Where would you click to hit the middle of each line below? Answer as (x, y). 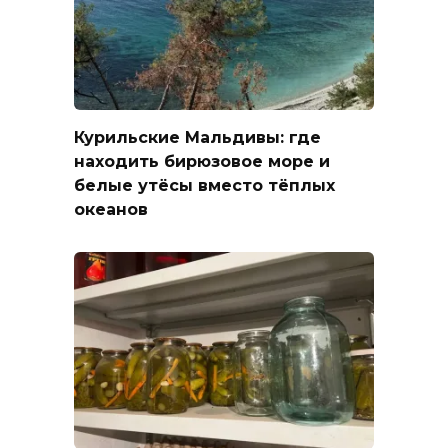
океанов (111, 209)
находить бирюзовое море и (202, 161)
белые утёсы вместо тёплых (204, 185)
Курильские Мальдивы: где (197, 137)
